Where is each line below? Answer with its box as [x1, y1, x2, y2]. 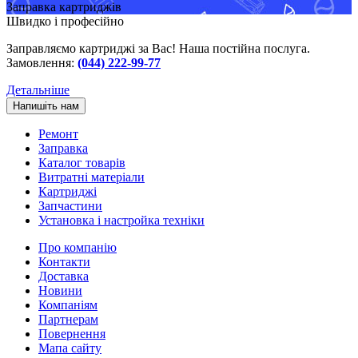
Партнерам [38, 312, 98, 327]
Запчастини [38, 199, 102, 213]
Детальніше [6, 83, 70, 97]
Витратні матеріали [38, 170, 145, 185]
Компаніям [38, 298, 97, 312]
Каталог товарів [38, 156, 125, 170]
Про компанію [38, 241, 117, 255]
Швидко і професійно [6, 14, 124, 29]
